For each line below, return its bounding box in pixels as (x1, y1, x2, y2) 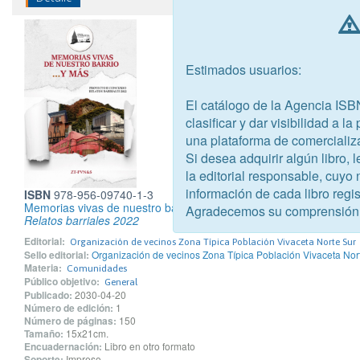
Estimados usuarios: (186, 59, 301, 79)
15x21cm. (66, 325, 108, 340)
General (104, 276, 137, 288)
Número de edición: (24, 300, 113, 315)
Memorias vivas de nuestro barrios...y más (24, 198, 240, 215)
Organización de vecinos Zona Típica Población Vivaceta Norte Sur (70, 235, 356, 247)
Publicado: (24, 287, 72, 302)
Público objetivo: (24, 273, 100, 288)
